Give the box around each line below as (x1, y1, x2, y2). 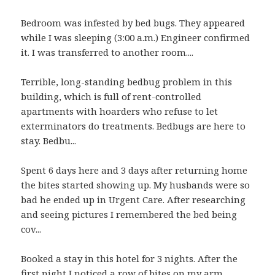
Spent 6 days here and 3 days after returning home (21, 164, 248, 177)
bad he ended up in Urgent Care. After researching (21, 193, 246, 206)
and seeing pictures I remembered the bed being (21, 208, 238, 221)
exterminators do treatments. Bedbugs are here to (21, 120, 246, 133)
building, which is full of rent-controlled (21, 90, 202, 103)
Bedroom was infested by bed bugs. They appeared (21, 17, 246, 29)
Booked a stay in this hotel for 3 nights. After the (21, 252, 238, 265)
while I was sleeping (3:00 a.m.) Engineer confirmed (21, 31, 250, 44)
